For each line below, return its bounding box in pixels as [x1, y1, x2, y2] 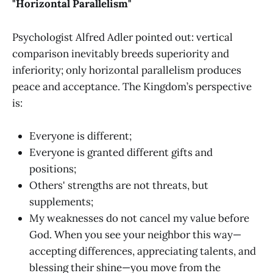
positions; [29, 161, 76, 175]
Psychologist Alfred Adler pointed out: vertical [12, 30, 233, 44]
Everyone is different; [29, 129, 132, 143]
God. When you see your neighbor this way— [29, 227, 241, 241]
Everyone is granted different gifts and [29, 145, 213, 159]
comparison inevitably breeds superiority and [12, 46, 229, 60]
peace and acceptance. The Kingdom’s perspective [12, 79, 252, 93]
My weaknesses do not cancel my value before [29, 211, 249, 225]
